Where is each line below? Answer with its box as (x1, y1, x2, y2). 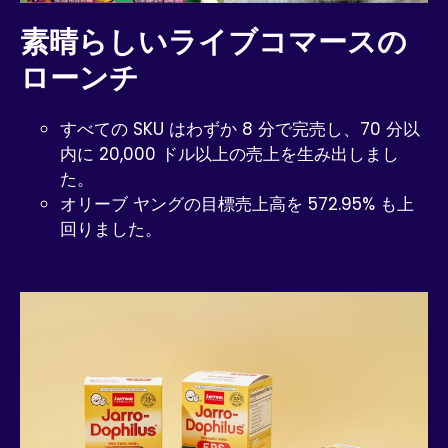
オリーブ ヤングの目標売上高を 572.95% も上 (60, 191, 414, 216)
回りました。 (60, 216, 162, 241)
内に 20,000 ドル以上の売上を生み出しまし (60, 141, 399, 166)
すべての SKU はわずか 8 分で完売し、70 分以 (60, 116, 420, 141)
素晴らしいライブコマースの (20, 23, 407, 60)
